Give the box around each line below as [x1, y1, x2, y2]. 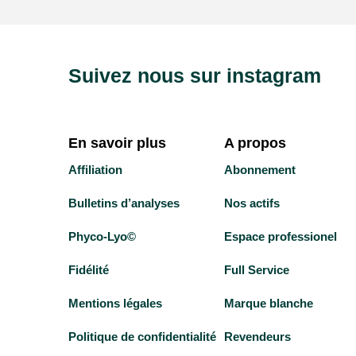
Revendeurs [223, 330, 291, 344]
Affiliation [68, 163, 122, 177]
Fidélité [68, 263, 109, 277]
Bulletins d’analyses [68, 196, 180, 211]
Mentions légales [68, 296, 162, 311]
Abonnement [223, 163, 296, 177]
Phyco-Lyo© [68, 230, 136, 244]
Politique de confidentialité [68, 330, 216, 344]
